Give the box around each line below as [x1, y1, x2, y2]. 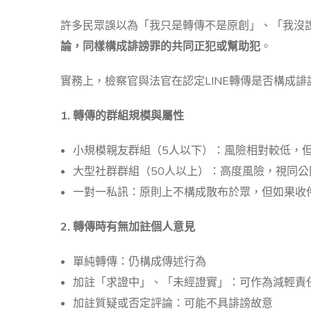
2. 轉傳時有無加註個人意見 [60, 219, 195, 235]
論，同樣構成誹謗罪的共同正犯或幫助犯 [60, 38, 260, 54]
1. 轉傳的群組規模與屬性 [60, 108, 184, 124]
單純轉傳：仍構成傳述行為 [73, 253, 206, 269]
